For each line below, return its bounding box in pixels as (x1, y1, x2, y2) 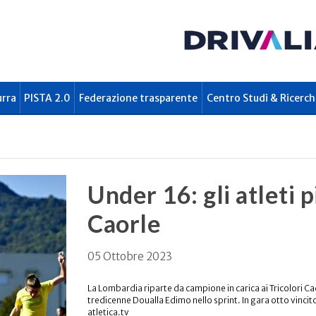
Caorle (87, 209, 161, 238)
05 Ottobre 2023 (87, 250, 172, 263)
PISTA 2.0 (23, 92, 71, 104)
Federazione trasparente (78, 92, 197, 104)
